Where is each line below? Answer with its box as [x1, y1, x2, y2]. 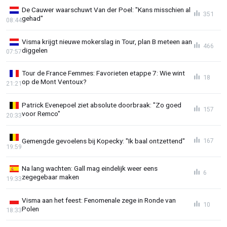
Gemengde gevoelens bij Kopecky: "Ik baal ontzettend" [22, 136, 185, 145]
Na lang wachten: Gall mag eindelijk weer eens [22, 164, 158, 173]
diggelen [22, 46, 48, 54]
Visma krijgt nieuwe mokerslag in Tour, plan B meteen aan [22, 37, 192, 46]
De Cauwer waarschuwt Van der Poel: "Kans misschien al [22, 6, 191, 14]
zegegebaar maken [22, 173, 79, 181]
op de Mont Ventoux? [22, 78, 87, 86]
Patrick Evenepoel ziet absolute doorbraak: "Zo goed [22, 100, 181, 109]
